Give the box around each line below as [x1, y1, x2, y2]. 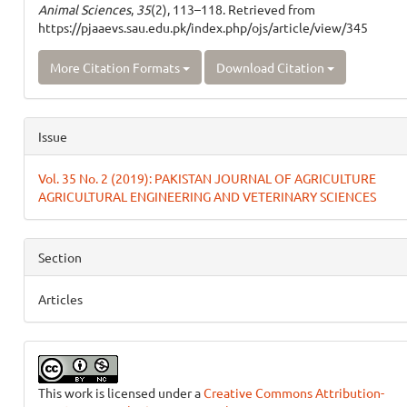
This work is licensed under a [37, 384, 203, 401]
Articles [37, 291, 83, 307]
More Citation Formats [49, 59, 183, 75]
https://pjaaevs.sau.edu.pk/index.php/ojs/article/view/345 [37, 19, 368, 35]
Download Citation [215, 59, 327, 75]
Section [37, 249, 82, 265]
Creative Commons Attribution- [203, 384, 384, 401]
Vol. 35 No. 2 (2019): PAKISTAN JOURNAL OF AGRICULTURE [37, 170, 376, 186]
